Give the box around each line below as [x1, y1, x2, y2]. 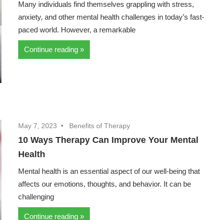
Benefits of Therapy [69, 122, 131, 130]
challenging [18, 192, 55, 201]
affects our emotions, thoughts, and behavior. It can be [18, 180, 192, 189]
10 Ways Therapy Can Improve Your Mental [18, 135, 199, 145]
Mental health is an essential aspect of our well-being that [18, 167, 200, 176]
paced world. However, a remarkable [18, 26, 136, 34]
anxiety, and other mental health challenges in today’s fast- [18, 13, 205, 22]
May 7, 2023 [18, 122, 57, 130]
